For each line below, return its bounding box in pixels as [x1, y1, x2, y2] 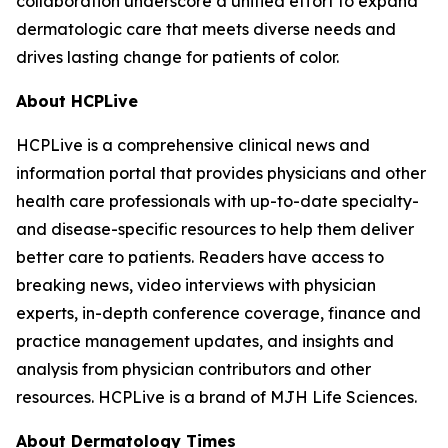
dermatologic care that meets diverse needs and [16, 19, 396, 39]
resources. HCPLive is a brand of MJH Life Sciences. [16, 387, 417, 407]
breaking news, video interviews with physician [16, 275, 376, 295]
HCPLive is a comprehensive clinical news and [16, 135, 370, 155]
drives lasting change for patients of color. [16, 47, 339, 67]
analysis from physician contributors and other [16, 359, 371, 379]
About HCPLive [16, 91, 138, 111]
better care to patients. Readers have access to [16, 247, 384, 267]
